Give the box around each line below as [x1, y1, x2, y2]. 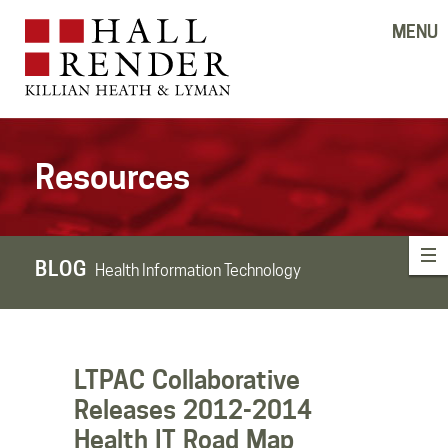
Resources [35, 156, 190, 197]
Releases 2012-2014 [74, 394, 312, 425]
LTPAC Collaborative [74, 364, 300, 395]
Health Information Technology [94, 260, 301, 280]
